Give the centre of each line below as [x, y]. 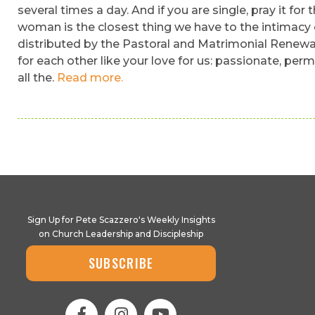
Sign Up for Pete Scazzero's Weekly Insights [121, 220]
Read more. [90, 78]
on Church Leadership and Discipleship [121, 234]
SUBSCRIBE [121, 263]
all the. [37, 78]
